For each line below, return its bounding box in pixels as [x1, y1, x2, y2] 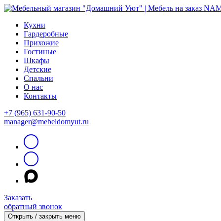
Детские [24, 65, 51, 74]
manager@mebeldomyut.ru [4, 117, 89, 126]
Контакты [24, 92, 57, 100]
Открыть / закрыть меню [8, 213, 81, 220]
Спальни [24, 74, 53, 82]
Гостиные [24, 47, 56, 56]
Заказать [4, 193, 32, 202]
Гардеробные [24, 30, 68, 38]
